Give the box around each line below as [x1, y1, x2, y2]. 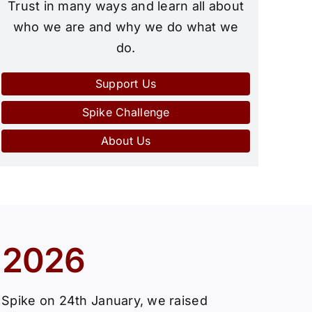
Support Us [95, 77, 157, 91]
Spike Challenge [81, 105, 170, 120]
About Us [100, 134, 151, 148]
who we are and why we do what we [13, 19, 239, 35]
